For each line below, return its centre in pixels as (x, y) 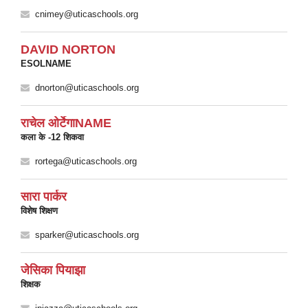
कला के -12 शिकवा (52, 137)
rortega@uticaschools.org (86, 161)
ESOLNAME (46, 64)
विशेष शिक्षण (39, 211)
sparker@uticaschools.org (87, 235)
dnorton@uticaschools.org (87, 88)
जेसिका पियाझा (53, 270)
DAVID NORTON (68, 49)
